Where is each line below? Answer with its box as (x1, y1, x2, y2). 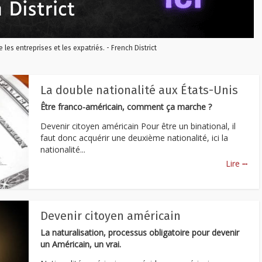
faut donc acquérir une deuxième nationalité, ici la (40, 132, 228, 143)
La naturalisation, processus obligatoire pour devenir (40, 227, 239, 238)
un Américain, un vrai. (40, 239, 121, 250)
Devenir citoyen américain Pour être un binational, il (40, 120, 236, 132)
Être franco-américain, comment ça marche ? (40, 101, 212, 112)
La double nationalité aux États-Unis (40, 83, 238, 97)
